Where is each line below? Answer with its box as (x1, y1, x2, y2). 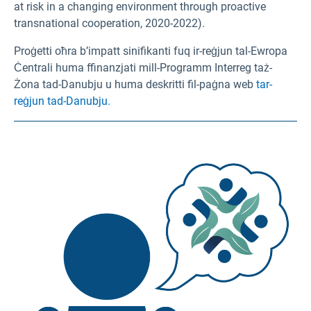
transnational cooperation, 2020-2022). (14, 16, 205, 30)
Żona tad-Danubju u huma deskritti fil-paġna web (14, 77, 256, 91)
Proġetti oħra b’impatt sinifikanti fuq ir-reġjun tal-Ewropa (14, 44, 287, 58)
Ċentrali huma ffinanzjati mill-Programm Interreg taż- (14, 60, 272, 74)
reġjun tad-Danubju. (14, 94, 110, 108)
